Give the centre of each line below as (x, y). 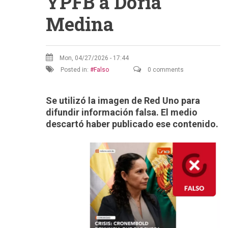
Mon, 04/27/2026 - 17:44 (94, 58)
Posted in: (75, 70)
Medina (80, 24)
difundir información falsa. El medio (122, 112)
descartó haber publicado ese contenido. (132, 124)
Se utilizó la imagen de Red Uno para (123, 101)
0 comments (165, 70)
